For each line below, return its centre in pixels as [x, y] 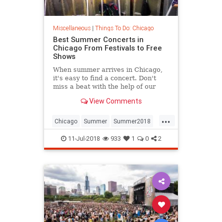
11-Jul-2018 [83, 138]
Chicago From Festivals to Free [107, 48]
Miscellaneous [72, 28]
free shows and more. [88, 103]
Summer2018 [132, 121]
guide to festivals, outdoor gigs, [104, 95]
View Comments [114, 101]
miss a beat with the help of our [104, 86]
